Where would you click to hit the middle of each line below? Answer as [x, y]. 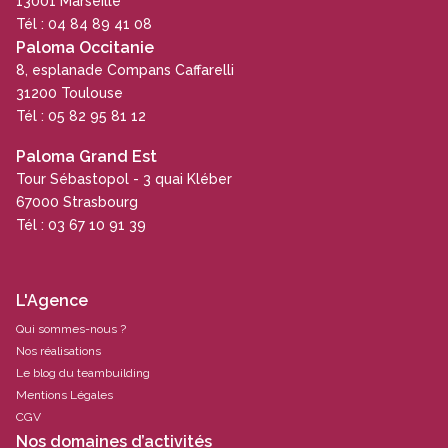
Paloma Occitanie [85, 47]
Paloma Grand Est [86, 157]
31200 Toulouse [69, 92]
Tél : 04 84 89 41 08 [84, 23]
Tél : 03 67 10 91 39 [81, 225]
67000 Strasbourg [77, 202]
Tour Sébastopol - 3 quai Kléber [124, 179]
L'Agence [52, 300]
